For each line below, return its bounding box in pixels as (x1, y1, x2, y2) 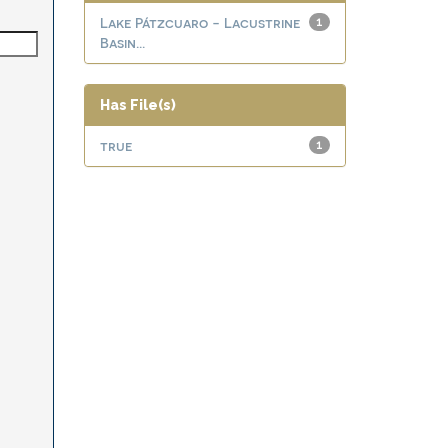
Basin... (99, 34, 145, 51)
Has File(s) (99, 97, 176, 113)
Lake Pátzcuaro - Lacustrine (99, 14, 300, 31)
